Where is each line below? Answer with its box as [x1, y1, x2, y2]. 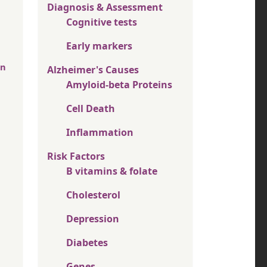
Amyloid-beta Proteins [66, 78, 172, 92]
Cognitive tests [66, 15, 137, 29]
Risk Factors [47, 150, 105, 163]
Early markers [66, 39, 132, 53]
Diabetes [66, 236, 108, 250]
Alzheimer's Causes [47, 63, 139, 77]
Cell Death [66, 102, 115, 116]
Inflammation [66, 126, 133, 139]
